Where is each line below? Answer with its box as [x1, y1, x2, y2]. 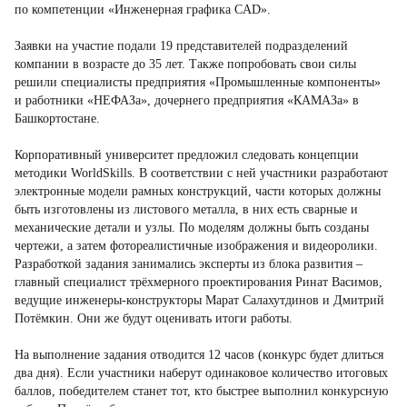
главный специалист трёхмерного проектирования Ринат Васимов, [15, 275, 382, 289]
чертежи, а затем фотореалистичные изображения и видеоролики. [15, 239, 378, 253]
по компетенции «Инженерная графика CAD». [15, 3, 271, 16]
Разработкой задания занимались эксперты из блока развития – [15, 257, 362, 271]
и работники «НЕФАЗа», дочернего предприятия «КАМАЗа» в [15, 94, 359, 107]
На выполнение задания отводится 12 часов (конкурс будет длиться [15, 348, 383, 362]
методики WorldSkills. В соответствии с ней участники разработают [15, 166, 388, 180]
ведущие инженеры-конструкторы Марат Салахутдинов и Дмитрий [15, 293, 384, 307]
